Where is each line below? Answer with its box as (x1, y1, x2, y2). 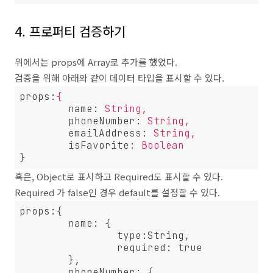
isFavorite (68, 139, 129, 152)
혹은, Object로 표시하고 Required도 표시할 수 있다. (15, 170, 223, 183)
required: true (19, 241, 117, 254)
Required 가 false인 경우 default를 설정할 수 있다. (15, 186, 220, 199)
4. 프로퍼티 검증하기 (15, 22, 126, 40)
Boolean (141, 139, 184, 152)
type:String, (19, 229, 117, 242)
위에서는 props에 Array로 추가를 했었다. (15, 55, 177, 68)
